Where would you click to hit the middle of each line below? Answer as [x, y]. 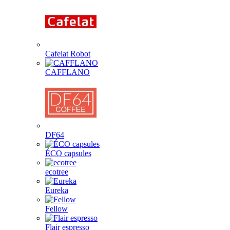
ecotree [57, 172]
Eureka [57, 190]
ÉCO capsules [68, 153]
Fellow [56, 209]
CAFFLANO [68, 72]
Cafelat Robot [68, 54]
